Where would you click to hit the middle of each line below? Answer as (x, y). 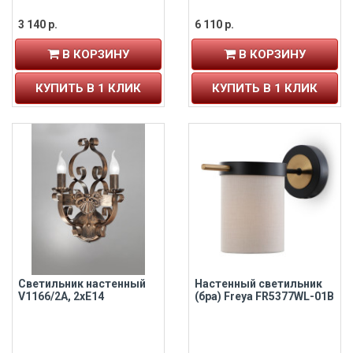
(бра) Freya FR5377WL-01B (264, 297)
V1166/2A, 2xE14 (61, 297)
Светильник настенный (82, 284)
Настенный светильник (258, 284)
